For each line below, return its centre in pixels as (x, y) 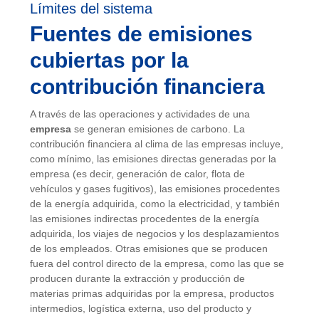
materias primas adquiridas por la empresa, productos (152, 293)
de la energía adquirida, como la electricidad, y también (155, 204)
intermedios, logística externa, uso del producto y (141, 308)
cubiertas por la (109, 60)
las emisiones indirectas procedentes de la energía (145, 219)
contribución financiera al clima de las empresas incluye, (157, 144)
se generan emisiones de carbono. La (158, 129)
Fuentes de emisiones (141, 34)
